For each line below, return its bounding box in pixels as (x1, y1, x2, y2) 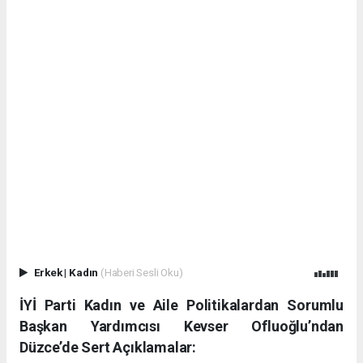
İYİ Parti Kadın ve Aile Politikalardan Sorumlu (19, 297, 344, 314)
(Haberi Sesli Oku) (100, 265, 183, 279)
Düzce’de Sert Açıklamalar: (19, 339, 197, 357)
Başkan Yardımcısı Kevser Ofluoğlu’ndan (19, 318, 344, 335)
